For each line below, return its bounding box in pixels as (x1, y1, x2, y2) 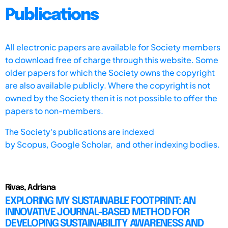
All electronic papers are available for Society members (5, 41, 220, 52)
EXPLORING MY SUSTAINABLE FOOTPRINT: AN (5, 195, 195, 207)
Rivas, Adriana (5, 183, 55, 192)
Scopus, (17, 138, 50, 150)
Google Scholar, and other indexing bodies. (50, 138, 220, 150)
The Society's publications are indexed (5, 126, 154, 137)
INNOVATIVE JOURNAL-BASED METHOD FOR (5, 207, 190, 218)
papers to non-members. (5, 105, 103, 116)
